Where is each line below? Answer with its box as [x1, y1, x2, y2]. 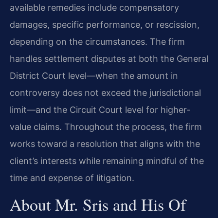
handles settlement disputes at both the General [10, 53, 208, 64]
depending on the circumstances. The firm [10, 36, 185, 47]
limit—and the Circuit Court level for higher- [10, 104, 190, 115]
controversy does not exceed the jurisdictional [10, 87, 201, 98]
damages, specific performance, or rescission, [10, 19, 200, 30]
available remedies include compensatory [10, 2, 179, 13]
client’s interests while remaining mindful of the [10, 155, 204, 166]
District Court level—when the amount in [10, 70, 178, 81]
